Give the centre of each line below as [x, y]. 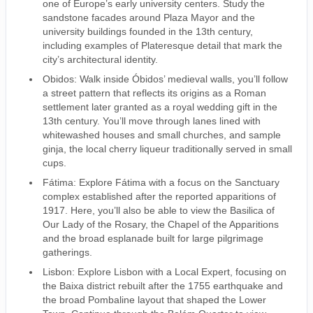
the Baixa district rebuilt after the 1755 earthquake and [163, 285]
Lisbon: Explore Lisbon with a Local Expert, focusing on [165, 271]
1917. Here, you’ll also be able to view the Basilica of [159, 210]
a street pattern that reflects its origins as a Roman [154, 93]
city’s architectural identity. [100, 59]
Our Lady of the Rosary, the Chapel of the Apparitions [161, 224]
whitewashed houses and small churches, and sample [162, 134]
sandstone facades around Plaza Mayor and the [149, 17]
